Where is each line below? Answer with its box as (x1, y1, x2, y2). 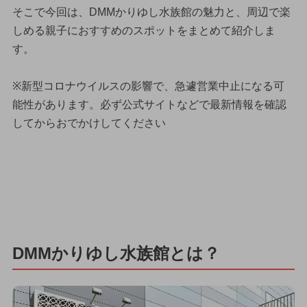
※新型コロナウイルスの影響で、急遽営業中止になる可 (12, 79, 284, 92)
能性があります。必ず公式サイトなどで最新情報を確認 (12, 98, 286, 110)
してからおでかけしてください (12, 116, 166, 129)
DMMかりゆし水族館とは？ (12, 243, 220, 262)
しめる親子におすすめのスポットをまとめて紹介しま (12, 24, 275, 36)
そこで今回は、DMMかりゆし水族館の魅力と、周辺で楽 (12, 5, 291, 18)
